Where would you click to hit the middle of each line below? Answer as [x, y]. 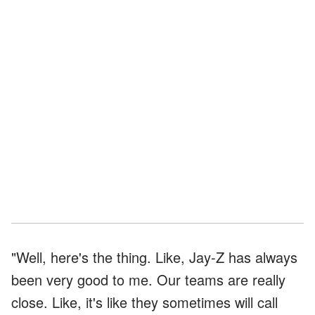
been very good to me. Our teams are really [148, 279]
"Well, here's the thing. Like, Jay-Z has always [154, 257]
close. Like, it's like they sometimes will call [144, 302]
